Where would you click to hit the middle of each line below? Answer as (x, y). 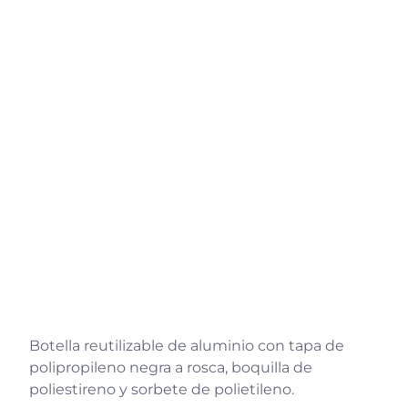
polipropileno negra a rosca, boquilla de (171, 368)
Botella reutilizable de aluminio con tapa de (187, 346)
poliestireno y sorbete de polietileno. (162, 390)
